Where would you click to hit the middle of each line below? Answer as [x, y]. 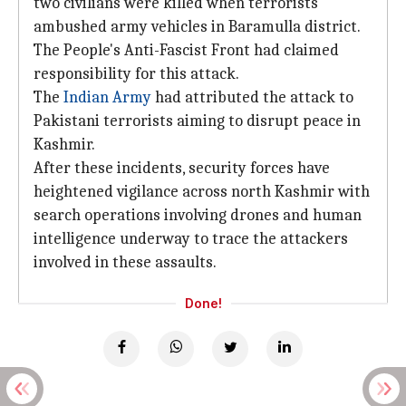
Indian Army [107, 97]
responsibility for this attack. [136, 74]
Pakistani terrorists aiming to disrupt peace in [197, 121]
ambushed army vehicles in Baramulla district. [197, 27]
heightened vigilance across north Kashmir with [202, 192]
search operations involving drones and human [198, 215]
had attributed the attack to [252, 97]
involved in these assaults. [125, 262]
